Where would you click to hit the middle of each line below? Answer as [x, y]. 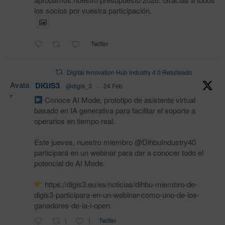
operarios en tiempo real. [75, 121]
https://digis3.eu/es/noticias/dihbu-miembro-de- [120, 184]
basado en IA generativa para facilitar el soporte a [115, 110]
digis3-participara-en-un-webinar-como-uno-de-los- [117, 194]
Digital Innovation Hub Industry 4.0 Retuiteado [130, 72]
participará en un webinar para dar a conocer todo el [119, 152]
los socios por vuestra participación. [93, 10]
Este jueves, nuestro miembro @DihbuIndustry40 [115, 142]
